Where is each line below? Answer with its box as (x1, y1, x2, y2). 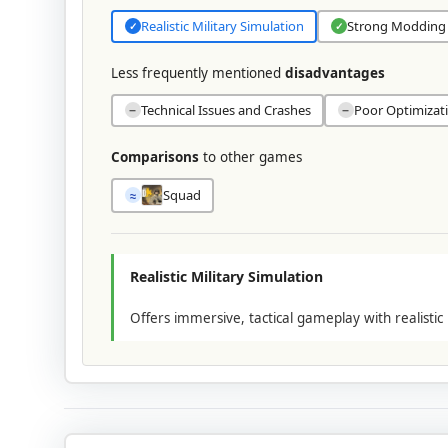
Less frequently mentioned (111, 63, 285, 82)
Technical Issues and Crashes (140, 101, 311, 120)
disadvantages (285, 63, 385, 82)
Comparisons (111, 147, 199, 166)
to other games (199, 147, 302, 166)
